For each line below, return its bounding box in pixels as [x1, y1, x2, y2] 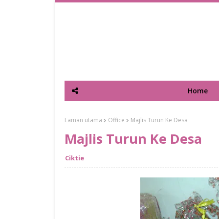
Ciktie [65, 153, 84, 162]
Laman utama [65, 116, 102, 124]
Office [108, 116, 125, 124]
